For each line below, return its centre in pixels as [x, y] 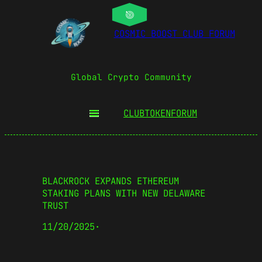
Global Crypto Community [131, 77]
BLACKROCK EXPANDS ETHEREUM [111, 181]
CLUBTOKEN [147, 113]
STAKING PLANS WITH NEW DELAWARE [124, 193]
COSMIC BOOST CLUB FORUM [174, 34]
